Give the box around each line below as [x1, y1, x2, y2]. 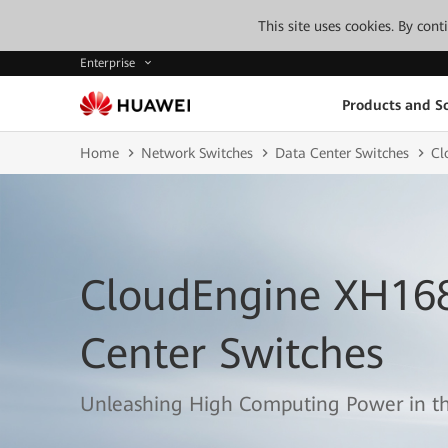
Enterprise [80, 56, 139, 71]
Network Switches [141, 145, 253, 161]
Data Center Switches [275, 145, 409, 161]
